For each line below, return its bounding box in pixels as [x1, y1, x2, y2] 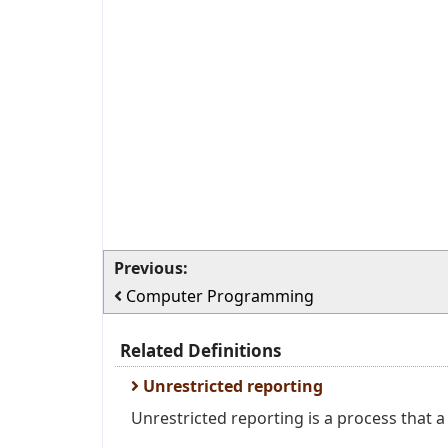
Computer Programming [126, 285, 314, 307]
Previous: [114, 257, 188, 279]
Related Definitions [120, 339, 281, 362]
